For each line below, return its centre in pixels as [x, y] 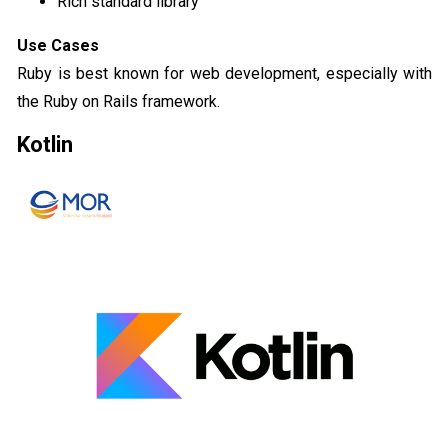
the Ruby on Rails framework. [118, 101]
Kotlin [45, 144]
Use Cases [58, 45]
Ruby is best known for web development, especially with [224, 73]
